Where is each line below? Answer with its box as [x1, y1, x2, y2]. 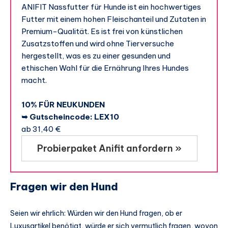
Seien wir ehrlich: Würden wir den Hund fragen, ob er [10, 208, 182, 218]
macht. [21, 75, 47, 85]
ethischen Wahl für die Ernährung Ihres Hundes [21, 63, 189, 73]
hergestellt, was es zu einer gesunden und [21, 50, 170, 61]
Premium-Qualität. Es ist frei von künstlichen [21, 26, 183, 36]
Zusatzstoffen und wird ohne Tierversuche [21, 38, 174, 48]
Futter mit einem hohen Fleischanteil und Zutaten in [21, 14, 206, 24]
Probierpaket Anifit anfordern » [37, 142, 182, 154]
